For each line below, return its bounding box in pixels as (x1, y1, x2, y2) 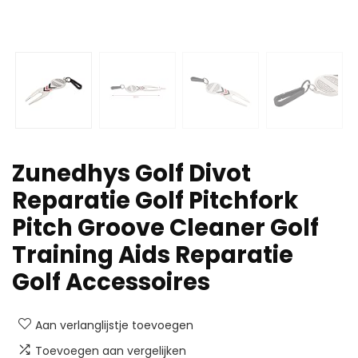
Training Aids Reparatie (12, 239, 293, 272)
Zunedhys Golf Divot (12, 157, 251, 190)
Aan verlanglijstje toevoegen (35, 317, 193, 334)
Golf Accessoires (12, 266, 210, 299)
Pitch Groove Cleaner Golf (12, 212, 319, 245)
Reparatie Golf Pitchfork (12, 185, 298, 217)
